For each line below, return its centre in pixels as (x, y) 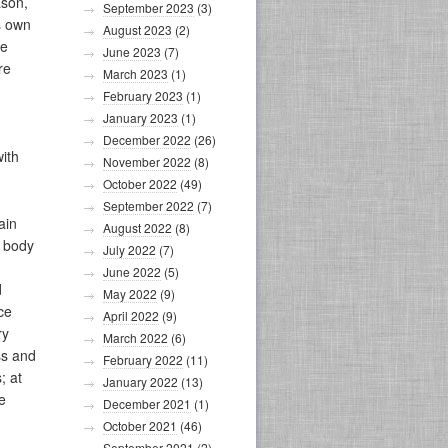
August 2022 (137, 227)
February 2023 (143, 95)
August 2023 (137, 29)
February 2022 (143, 359)
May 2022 (130, 293)
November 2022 (147, 161)
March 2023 (135, 73)
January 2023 (140, 117)
